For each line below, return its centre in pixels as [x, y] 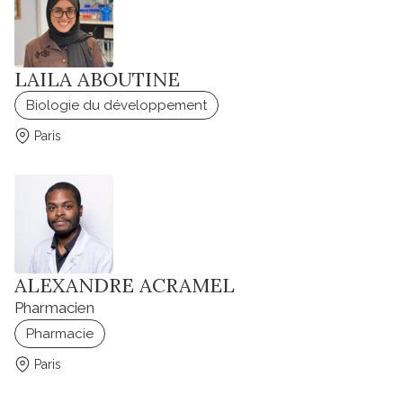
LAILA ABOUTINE [97, 80]
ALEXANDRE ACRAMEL [125, 286]
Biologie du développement [116, 106]
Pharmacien [54, 308]
